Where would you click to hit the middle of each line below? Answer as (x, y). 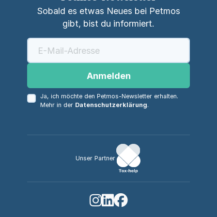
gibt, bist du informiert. (108, 23)
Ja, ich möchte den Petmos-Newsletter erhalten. (109, 96)
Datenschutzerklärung (111, 105)
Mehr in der (57, 105)
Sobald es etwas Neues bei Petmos (108, 11)
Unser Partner (95, 158)
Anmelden (108, 76)
